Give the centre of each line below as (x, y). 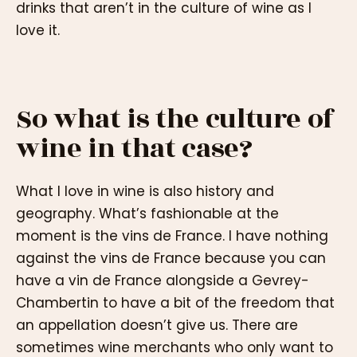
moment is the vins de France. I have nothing (172, 236)
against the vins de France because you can (171, 259)
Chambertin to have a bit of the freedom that (175, 303)
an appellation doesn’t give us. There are (157, 326)
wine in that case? (134, 148)
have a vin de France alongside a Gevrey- (163, 281)
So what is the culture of (176, 119)
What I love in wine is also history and (145, 192)
